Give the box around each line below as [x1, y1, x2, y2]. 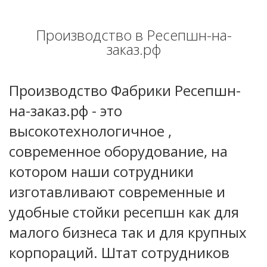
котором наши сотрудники [9, 162, 194, 182]
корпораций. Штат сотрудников [9, 243, 229, 263]
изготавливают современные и [9, 182, 225, 202]
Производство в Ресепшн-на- [35, 25, 232, 45]
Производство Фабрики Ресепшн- [9, 80, 241, 101]
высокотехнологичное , [9, 121, 172, 141]
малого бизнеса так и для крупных [9, 222, 247, 243]
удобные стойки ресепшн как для [9, 202, 239, 222]
